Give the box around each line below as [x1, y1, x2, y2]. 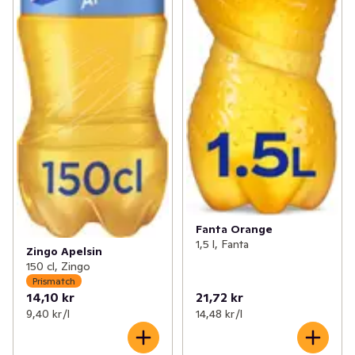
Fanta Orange [195, 222, 273, 237]
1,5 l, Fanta [195, 237, 249, 252]
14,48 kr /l [195, 307, 242, 322]
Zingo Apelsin [26, 244, 102, 259]
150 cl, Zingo [26, 259, 90, 274]
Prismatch [32, 274, 75, 287]
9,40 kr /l [26, 307, 70, 322]
